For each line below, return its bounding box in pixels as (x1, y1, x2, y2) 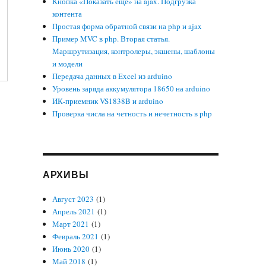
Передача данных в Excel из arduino (52, 71, 173, 81)
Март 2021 (52, 218, 90, 229)
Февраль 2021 (52, 231, 99, 242)
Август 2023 (52, 194, 94, 204)
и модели (52, 58, 83, 69)
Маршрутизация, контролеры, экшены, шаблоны (52, 46, 216, 56)
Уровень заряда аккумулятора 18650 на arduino (52, 83, 211, 94)
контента (52, 8, 83, 19)
